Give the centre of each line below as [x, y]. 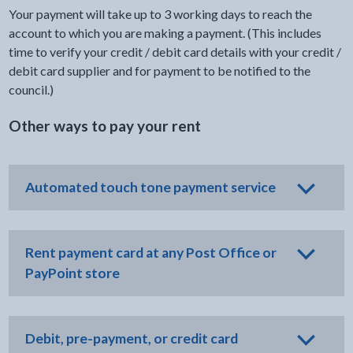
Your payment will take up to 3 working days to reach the [160, 14]
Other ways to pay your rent [104, 126]
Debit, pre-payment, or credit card [131, 338]
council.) [31, 89]
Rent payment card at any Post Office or [150, 253]
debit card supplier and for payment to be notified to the [159, 71]
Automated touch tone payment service [150, 187]
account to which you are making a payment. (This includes [165, 33]
